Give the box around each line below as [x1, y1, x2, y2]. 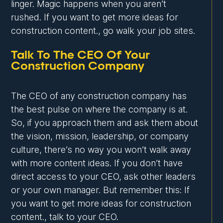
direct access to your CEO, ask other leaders [11, 171, 196, 182]
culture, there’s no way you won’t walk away [11, 144, 192, 155]
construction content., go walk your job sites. [11, 25, 196, 36]
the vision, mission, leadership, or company [11, 131, 189, 142]
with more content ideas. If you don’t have [11, 158, 183, 169]
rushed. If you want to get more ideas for [11, 12, 179, 23]
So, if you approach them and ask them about [11, 117, 199, 128]
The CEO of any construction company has [11, 91, 187, 102]
